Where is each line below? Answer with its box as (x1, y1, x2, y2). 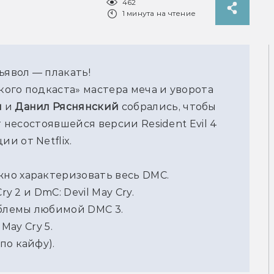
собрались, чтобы (119, 101, 217, 113)
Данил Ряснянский (15, 101, 119, 113)
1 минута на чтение (122, 9, 196, 18)
